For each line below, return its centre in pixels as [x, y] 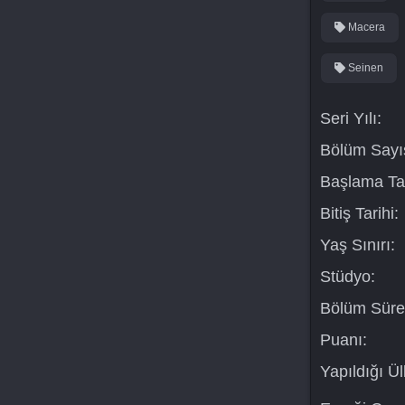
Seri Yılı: [350, 118]
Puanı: [343, 340]
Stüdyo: [347, 277]
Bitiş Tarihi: [359, 213]
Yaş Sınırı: [357, 245]
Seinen [364, 68]
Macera [365, 27]
